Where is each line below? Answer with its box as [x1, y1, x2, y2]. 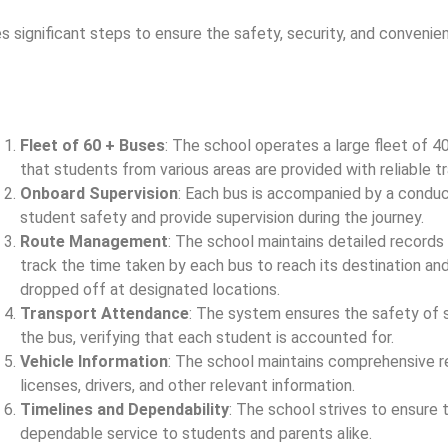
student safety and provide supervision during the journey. [19, 208, 424, 228]
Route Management [19, 232, 168, 252]
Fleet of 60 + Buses [19, 136, 165, 156]
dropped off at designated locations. [19, 280, 280, 300]
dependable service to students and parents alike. [19, 424, 372, 444]
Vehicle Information [19, 352, 168, 372]
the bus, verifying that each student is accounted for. [19, 328, 394, 348]
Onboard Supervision [19, 184, 178, 204]
